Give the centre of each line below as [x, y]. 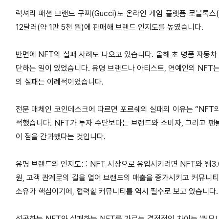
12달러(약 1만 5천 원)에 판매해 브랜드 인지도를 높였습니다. [110, 27]
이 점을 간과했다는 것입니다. [62, 136]
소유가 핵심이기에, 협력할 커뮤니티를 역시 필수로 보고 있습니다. [117, 191]
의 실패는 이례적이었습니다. [60, 82]
